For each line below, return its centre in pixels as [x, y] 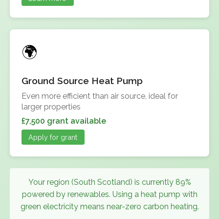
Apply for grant [53, 137]
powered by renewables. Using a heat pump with [109, 195]
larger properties [51, 107]
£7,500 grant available [64, 121]
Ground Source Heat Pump [82, 81]
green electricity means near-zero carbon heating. [109, 207]
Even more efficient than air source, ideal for [100, 96]
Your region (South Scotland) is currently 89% [109, 182]
